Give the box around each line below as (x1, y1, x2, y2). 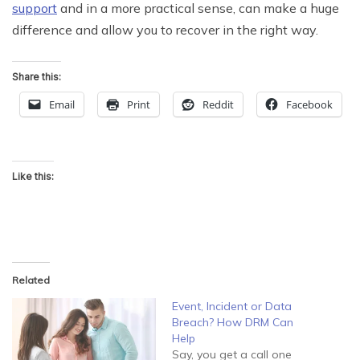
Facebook (286, 96, 333, 112)
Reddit (202, 96, 234, 112)
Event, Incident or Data (172, 298, 292, 313)
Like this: (12, 170, 54, 182)
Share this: (12, 70, 61, 83)
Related (12, 273, 50, 286)
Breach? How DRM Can (172, 314, 293, 329)
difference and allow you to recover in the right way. (12, 21, 318, 38)
